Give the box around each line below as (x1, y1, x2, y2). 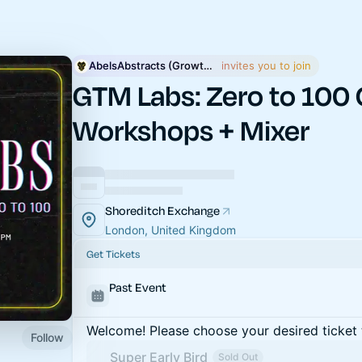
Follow (31, 330, 64, 344)
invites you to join (218, 59, 311, 72)
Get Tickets (86, 246, 140, 260)
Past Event (109, 279, 166, 295)
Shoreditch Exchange (105, 202, 220, 218)
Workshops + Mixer (73, 112, 309, 148)
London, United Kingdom (105, 222, 236, 237)
